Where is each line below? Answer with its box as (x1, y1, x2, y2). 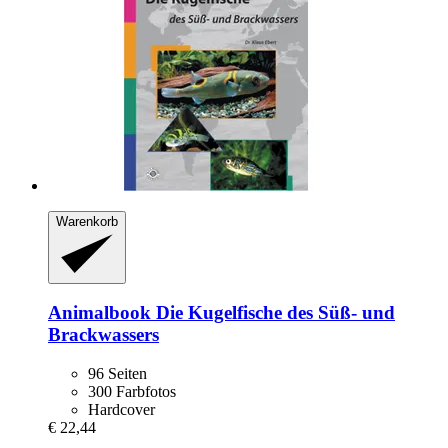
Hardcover (88, 401, 155, 419)
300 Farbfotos (88, 383, 176, 401)
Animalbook (48, 302, 151, 324)
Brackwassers (48, 324, 159, 346)
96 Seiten (88, 365, 147, 383)
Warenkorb (56, 214, 118, 230)
